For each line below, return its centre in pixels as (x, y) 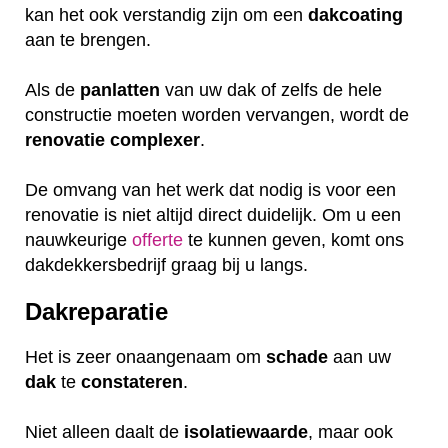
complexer (155, 139)
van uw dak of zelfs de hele (271, 89)
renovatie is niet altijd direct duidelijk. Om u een (213, 214)
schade (297, 357)
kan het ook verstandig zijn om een (166, 14)
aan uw (359, 357)
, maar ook (350, 432)
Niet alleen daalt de (104, 432)
